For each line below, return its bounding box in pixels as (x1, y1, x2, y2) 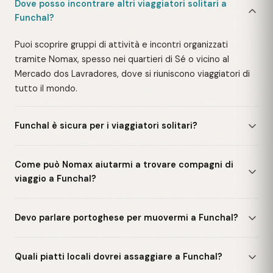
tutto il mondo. (15, 82, 77, 94)
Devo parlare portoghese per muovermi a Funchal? (15, 212, 238, 223)
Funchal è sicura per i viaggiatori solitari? (15, 120, 197, 131)
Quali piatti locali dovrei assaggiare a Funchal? (15, 251, 222, 262)
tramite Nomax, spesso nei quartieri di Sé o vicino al (15, 53, 229, 65)
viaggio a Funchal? (15, 173, 96, 184)
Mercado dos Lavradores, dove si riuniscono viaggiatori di (15, 68, 250, 79)
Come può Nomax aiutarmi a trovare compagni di (15, 159, 233, 170)
